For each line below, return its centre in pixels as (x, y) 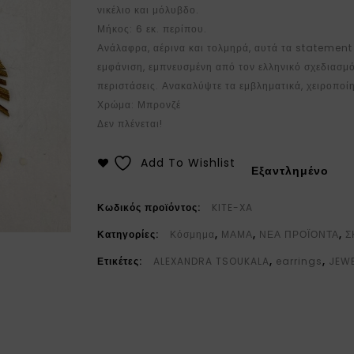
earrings (299, 262)
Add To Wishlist (188, 163)
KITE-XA (233, 208)
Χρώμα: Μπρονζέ (139, 105)
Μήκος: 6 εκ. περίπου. (153, 29)
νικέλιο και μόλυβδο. (149, 10)
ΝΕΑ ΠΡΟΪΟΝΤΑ (299, 235)
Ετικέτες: (122, 262)
